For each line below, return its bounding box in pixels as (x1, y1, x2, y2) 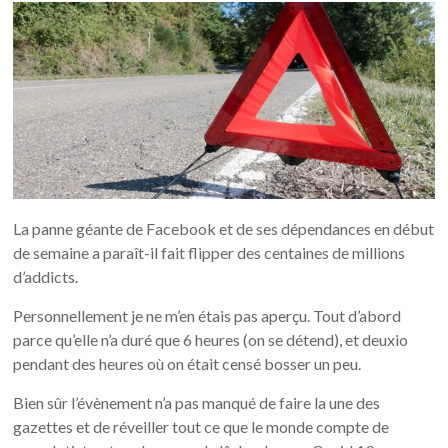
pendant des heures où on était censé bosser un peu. (13, 353, 362, 373)
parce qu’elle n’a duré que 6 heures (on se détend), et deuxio (13, 329, 409, 349)
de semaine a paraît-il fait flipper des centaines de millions (13, 242, 406, 262)
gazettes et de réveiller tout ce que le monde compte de (13, 416, 390, 436)
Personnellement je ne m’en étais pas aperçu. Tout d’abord (13, 305, 402, 325)
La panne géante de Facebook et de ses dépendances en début (13, 218, 435, 238)
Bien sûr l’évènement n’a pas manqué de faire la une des (13, 392, 381, 412)
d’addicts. (13, 266, 79, 286)
